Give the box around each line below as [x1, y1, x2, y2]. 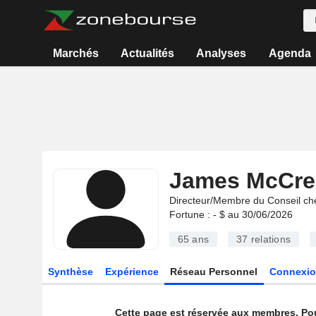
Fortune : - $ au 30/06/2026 [169, 209, 293, 220]
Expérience [104, 266, 159, 277]
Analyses [196, 47, 247, 59]
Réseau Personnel [170, 266, 258, 277]
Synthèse [47, 266, 93, 277]
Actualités [121, 47, 175, 59]
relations [248, 233, 291, 245]
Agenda [268, 47, 311, 59]
